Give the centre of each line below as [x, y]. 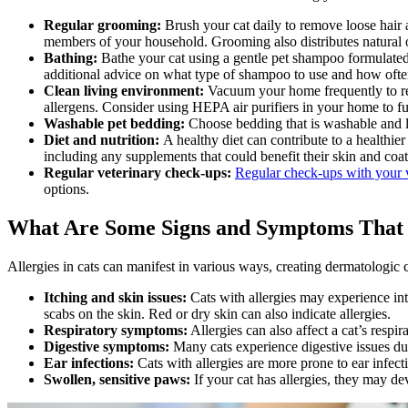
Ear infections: [89, 362]
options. [66, 189]
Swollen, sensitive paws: [117, 379]
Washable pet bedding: [116, 123]
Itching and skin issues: [115, 297]
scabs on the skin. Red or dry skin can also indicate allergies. [217, 313]
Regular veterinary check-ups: [138, 172]
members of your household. [127, 41]
